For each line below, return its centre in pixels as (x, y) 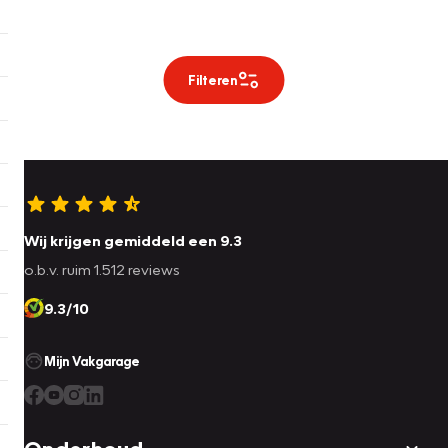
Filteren (212, 80)
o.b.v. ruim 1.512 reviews (102, 269)
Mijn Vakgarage (92, 361)
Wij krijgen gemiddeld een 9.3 (133, 240)
